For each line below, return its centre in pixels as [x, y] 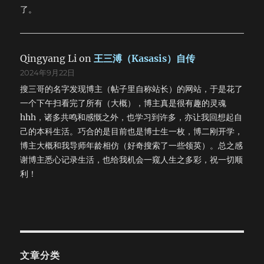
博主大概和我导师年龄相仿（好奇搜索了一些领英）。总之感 [132, 146]
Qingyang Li [49, 59]
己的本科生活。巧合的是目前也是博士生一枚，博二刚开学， [132, 132]
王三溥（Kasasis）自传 [145, 59]
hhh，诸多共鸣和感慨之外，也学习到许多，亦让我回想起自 [131, 118]
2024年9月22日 [48, 73]
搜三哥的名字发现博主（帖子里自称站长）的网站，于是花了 [132, 89]
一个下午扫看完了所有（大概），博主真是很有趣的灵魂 [123, 103]
